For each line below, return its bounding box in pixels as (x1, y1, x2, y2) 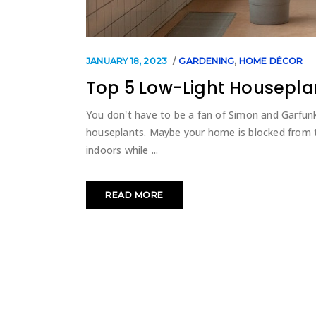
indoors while (86, 142, 152, 157)
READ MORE (105, 189, 164, 200)
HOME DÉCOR (238, 55, 303, 66)
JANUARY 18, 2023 (86, 55, 168, 66)
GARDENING (178, 55, 235, 66)
